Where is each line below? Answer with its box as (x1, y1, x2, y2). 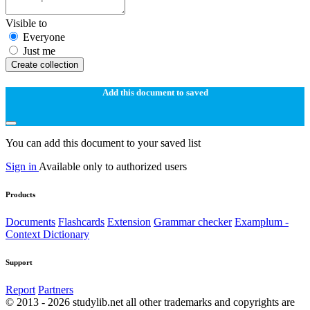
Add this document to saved (102, 86, 208, 98)
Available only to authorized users (39, 160, 187, 172)
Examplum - (235, 215, 289, 228)
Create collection (11, 59, 78, 70)
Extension (107, 215, 151, 228)
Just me (23, 44, 55, 57)
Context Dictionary (6, 228, 89, 240)
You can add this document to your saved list (6, 136, 201, 149)
